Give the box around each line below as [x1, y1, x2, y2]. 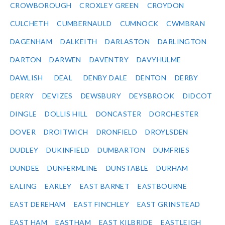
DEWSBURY [80, 91, 122, 100]
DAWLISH [10, 73, 43, 82]
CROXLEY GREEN [79, 1, 139, 10]
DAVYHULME [137, 55, 181, 64]
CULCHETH [10, 19, 49, 28]
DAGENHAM [10, 37, 53, 46]
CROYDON [147, 1, 184, 10]
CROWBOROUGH [10, 1, 72, 10]
